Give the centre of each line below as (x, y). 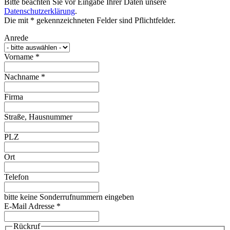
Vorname (20, 56)
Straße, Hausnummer (38, 117)
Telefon (16, 177)
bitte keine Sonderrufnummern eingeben (69, 197)
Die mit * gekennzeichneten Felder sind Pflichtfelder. (90, 20)
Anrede (16, 37)
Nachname (23, 76)
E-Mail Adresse (30, 206)
